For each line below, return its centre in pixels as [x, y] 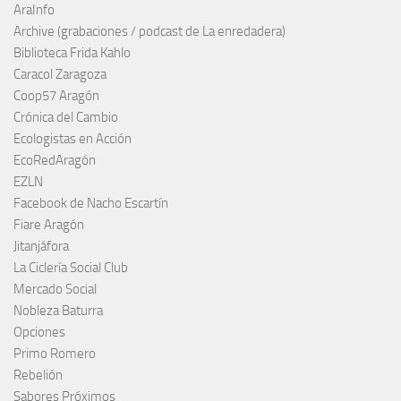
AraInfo [34, 10]
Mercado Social [55, 290]
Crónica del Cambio [66, 118]
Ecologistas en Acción [73, 139]
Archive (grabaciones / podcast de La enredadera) [149, 32]
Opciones [39, 333]
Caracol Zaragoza [60, 75]
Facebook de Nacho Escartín [91, 204]
